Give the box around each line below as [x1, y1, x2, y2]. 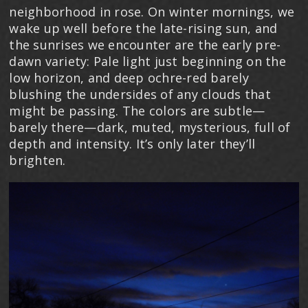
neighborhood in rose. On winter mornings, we [9, 3, 295, 20]
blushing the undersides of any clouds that [9, 85, 271, 102]
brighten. [9, 151, 69, 168]
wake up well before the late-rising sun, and [9, 19, 278, 36]
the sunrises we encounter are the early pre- [9, 36, 281, 53]
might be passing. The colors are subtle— [9, 102, 265, 119]
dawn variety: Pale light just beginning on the [9, 52, 286, 69]
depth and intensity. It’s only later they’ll [9, 135, 256, 152]
